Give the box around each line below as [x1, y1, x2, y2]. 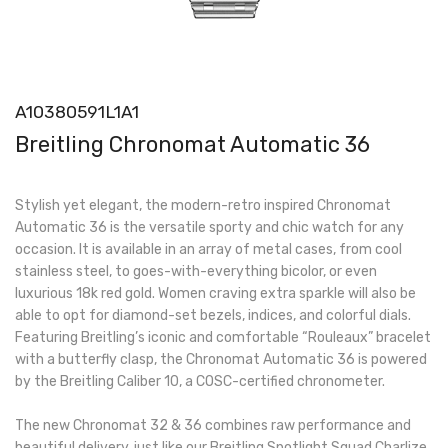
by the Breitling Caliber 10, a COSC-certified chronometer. [15, 372, 385, 390]
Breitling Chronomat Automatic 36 [15, 130, 370, 157]
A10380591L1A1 [15, 101, 139, 122]
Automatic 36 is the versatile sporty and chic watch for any [15, 218, 404, 236]
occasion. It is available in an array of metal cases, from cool [15, 240, 402, 258]
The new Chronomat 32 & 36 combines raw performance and [15, 416, 411, 434]
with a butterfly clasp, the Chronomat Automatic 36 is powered [15, 350, 427, 368]
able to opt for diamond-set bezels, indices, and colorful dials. [15, 306, 411, 324]
